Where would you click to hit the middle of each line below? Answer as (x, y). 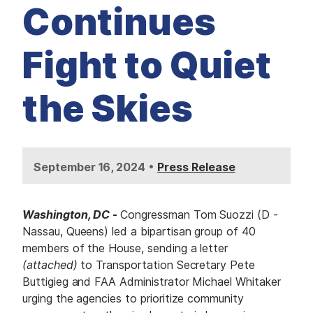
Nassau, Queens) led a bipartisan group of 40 (139, 232)
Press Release (196, 167)
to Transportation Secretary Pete (166, 265)
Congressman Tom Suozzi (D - (199, 215)
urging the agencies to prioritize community (133, 299)
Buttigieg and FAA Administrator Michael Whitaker (152, 282)
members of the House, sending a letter (125, 248)
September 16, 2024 (90, 167)
